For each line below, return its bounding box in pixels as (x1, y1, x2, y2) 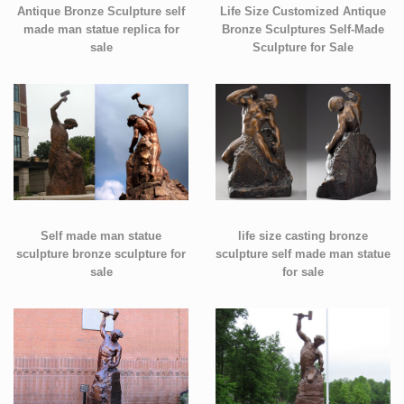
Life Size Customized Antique (220, 5, 386, 18)
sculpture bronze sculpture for (16, 247, 186, 261)
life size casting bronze (238, 229, 368, 243)
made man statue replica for (23, 23, 179, 36)
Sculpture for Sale (252, 41, 353, 54)
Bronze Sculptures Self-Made (222, 23, 384, 36)
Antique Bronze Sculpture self (17, 5, 185, 18)
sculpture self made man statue (216, 247, 390, 261)
